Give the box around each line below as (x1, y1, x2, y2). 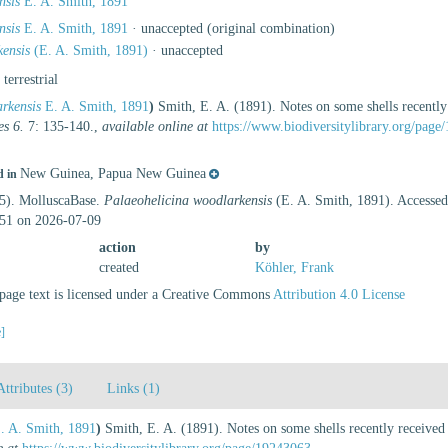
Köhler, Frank (254, 260, 334, 275)
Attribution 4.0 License (273, 287, 406, 302)
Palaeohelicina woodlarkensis (104, 193, 273, 208)
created (99, 260, 140, 275)
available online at (102, 119, 209, 134)
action (99, 240, 137, 255)
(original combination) (203, 21, 336, 36)
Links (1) (107, 381, 160, 396)
